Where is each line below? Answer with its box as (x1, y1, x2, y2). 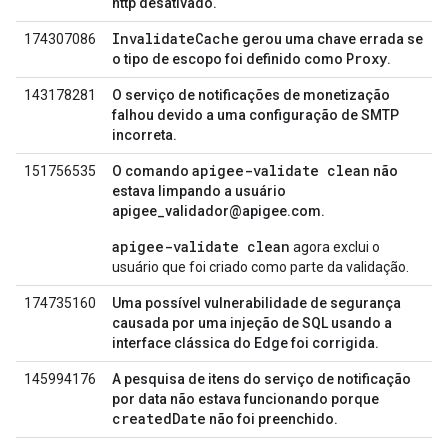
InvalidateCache (112, 29, 239, 48)
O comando (112, 163, 192, 179)
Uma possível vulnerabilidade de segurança (112, 295, 401, 311)
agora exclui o (290, 239, 380, 255)
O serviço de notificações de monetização (112, 87, 390, 103)
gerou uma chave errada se (239, 31, 423, 47)
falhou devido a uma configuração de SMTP (112, 107, 399, 123)
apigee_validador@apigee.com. (112, 203, 325, 219)
